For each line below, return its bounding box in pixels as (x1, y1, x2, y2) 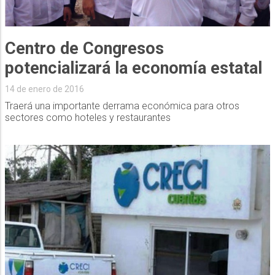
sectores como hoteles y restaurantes (4, 111, 171, 123)
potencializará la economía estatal (4, 58, 262, 78)
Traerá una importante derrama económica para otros (4, 99, 239, 112)
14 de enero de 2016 (4, 83, 84, 94)
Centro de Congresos (4, 38, 164, 58)
